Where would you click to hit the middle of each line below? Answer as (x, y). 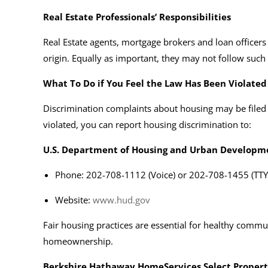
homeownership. (78, 241)
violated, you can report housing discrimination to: (147, 124)
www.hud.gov (121, 200)
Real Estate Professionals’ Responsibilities (137, 16)
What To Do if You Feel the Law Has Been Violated (155, 83)
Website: (74, 200)
